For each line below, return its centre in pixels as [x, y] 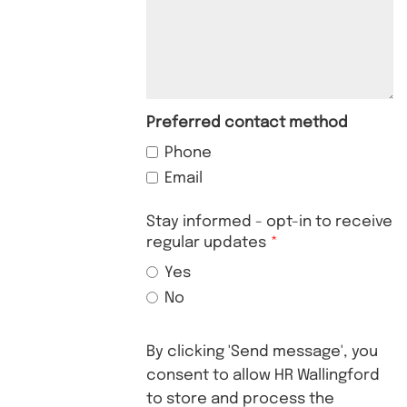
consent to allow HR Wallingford [263, 376]
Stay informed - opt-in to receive [270, 223]
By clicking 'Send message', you [263, 352]
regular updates [207, 243]
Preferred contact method [248, 124]
